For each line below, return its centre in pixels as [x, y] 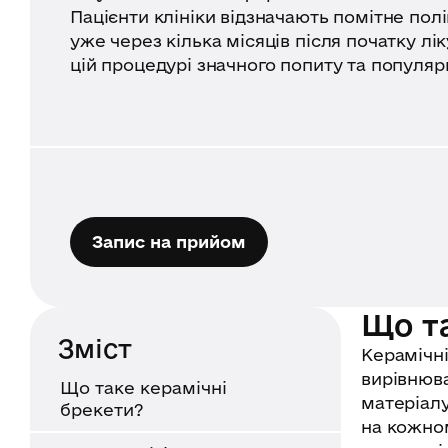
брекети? [102, 409]
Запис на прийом [169, 241]
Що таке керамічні [143, 387]
